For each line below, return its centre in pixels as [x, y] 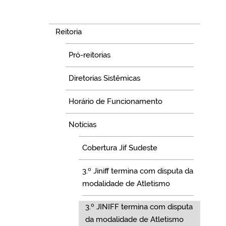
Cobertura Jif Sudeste [120, 148]
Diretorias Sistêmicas [105, 78]
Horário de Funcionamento [116, 102]
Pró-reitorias [90, 55]
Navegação [75, 13]
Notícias [83, 125]
